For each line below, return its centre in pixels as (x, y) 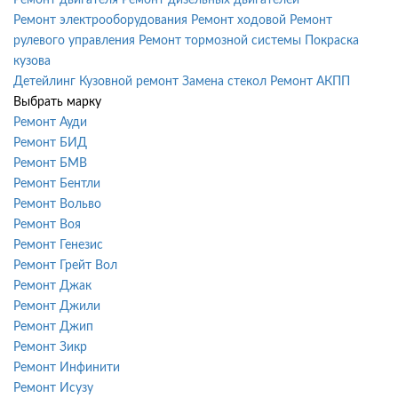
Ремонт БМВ (50, 163)
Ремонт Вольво (57, 204)
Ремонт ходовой (239, 20)
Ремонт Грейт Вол (65, 265)
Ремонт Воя (47, 224)
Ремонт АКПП (310, 81)
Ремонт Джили (57, 306)
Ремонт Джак (52, 286)
